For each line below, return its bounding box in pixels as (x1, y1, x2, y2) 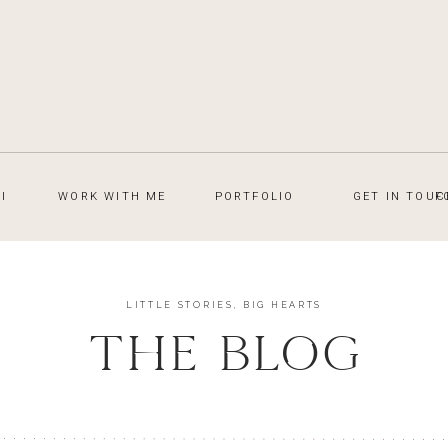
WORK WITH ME (58, 190, 167, 203)
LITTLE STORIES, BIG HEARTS (125, 300, 323, 310)
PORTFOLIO (214, 190, 295, 203)
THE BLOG (86, 329, 362, 380)
